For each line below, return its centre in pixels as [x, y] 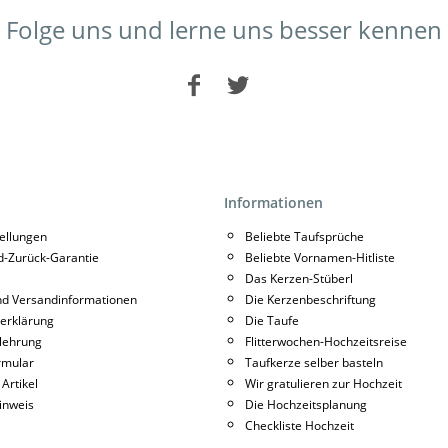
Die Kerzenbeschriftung [310, 300]
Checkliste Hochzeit [299, 426]
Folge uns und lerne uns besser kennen [224, 30]
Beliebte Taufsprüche [304, 237]
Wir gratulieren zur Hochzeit [323, 384]
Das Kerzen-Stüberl [299, 279]
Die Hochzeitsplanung [306, 405]
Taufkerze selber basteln [314, 363]
